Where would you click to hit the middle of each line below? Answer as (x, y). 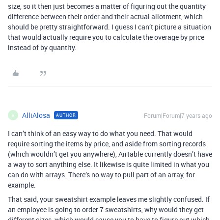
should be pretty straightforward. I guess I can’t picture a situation (110, 27)
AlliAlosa (36, 115)
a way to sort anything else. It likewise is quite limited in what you (109, 164)
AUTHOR (66, 115)
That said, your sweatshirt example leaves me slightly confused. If (109, 199)
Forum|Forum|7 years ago (178, 115)
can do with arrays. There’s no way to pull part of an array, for (101, 175)
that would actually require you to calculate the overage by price (106, 37)
